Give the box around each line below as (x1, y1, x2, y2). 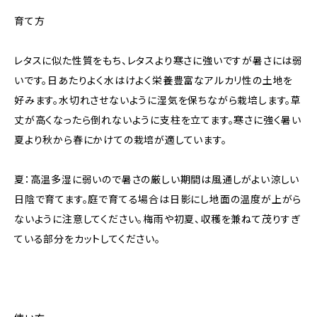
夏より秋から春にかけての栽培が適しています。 (14, 134, 227, 146)
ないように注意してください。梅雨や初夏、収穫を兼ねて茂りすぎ (14, 213, 301, 226)
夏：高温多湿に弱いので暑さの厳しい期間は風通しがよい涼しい (14, 173, 300, 186)
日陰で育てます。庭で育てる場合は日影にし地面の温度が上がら (14, 193, 302, 206)
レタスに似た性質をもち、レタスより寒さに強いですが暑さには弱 (14, 54, 303, 67)
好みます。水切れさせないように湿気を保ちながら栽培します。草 (14, 94, 301, 107)
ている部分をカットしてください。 (14, 233, 161, 246)
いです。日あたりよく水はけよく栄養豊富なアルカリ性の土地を (14, 74, 294, 87)
